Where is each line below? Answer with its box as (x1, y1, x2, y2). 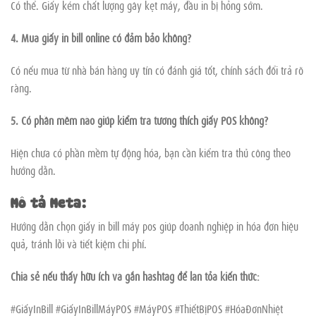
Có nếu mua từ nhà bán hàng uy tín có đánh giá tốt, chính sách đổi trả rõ (11, 62, 303, 78)
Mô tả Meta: (11, 193, 86, 211)
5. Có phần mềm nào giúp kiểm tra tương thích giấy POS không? (11, 111, 268, 128)
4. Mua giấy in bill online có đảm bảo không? (11, 30, 191, 46)
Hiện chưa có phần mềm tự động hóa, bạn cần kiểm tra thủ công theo (11, 144, 291, 160)
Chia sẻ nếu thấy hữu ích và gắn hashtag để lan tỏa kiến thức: (11, 267, 260, 284)
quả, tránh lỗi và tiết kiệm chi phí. (11, 236, 147, 251)
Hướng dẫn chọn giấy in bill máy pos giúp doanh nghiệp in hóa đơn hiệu (11, 218, 298, 233)
